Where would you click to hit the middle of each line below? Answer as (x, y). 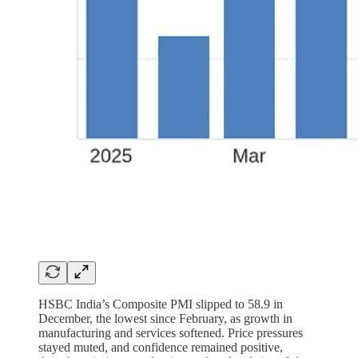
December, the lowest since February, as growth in (165, 319)
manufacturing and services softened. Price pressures (171, 333)
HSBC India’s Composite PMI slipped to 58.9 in (161, 304)
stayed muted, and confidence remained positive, (161, 348)
